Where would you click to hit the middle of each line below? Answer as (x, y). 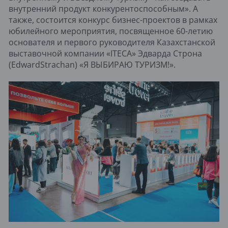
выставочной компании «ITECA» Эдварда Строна (105, 54)
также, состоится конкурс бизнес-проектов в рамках (113, 20)
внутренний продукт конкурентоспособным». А (103, 9)
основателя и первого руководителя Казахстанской (112, 42)
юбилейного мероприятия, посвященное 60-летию (111, 31)
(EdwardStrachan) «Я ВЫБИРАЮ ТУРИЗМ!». (92, 65)
